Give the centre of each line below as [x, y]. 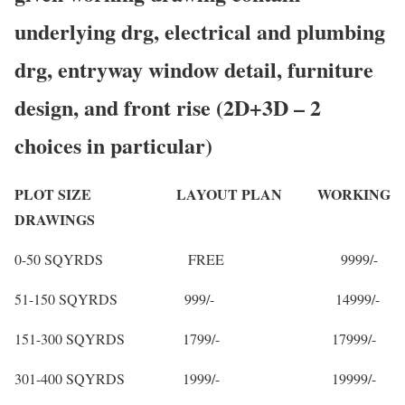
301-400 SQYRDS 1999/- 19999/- [195, 379]
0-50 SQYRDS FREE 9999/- [196, 259]
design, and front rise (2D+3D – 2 [168, 107]
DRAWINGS [55, 220]
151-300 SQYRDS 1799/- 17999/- [195, 339]
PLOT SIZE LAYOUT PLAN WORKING [202, 194]
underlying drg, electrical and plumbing [200, 31]
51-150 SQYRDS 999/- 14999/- [197, 299]
